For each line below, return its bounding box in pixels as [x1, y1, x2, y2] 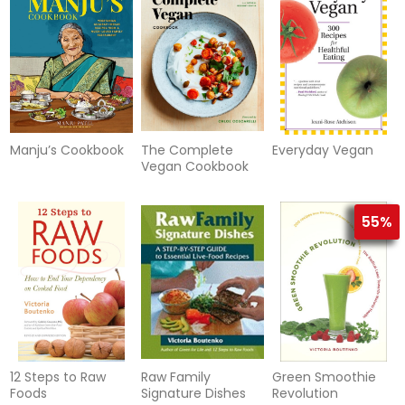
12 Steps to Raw [10, 368, 107, 387]
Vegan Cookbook [140, 157, 249, 176]
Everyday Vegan [271, 141, 373, 160]
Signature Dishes [140, 384, 246, 403]
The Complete [140, 141, 233, 160]
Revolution [271, 384, 338, 403]
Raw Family [140, 368, 211, 387]
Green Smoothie [271, 368, 376, 387]
